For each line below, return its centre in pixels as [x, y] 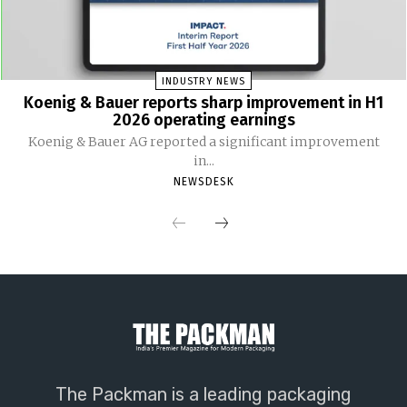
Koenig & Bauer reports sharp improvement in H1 [203, 103]
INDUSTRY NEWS [203, 82]
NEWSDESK [203, 182]
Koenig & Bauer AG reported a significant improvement [203, 142]
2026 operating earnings [203, 120]
